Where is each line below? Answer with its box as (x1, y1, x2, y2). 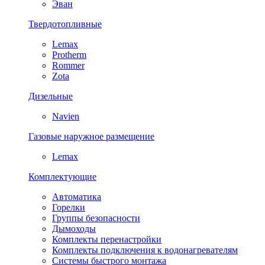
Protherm (52, 49, 86, 60)
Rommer (52, 60, 85, 70)
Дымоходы (52, 223, 96, 234)
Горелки (52, 202, 85, 212)
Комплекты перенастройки (52, 234, 161, 244)
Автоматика (52, 191, 101, 202)
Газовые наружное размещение (28, 131, 154, 141)
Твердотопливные (28, 18, 102, 29)
